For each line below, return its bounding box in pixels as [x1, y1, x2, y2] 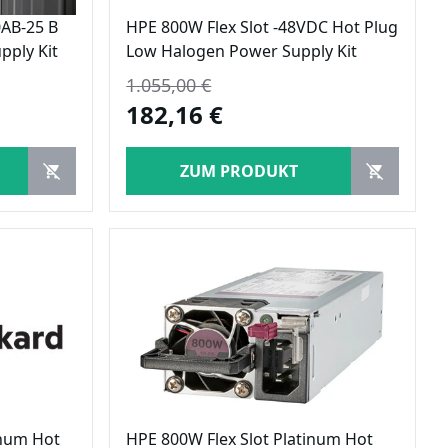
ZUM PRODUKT [179, 159, 298, 182]
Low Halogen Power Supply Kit [126, 39, 358, 62]
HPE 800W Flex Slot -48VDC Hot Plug [126, 15, 399, 38]
